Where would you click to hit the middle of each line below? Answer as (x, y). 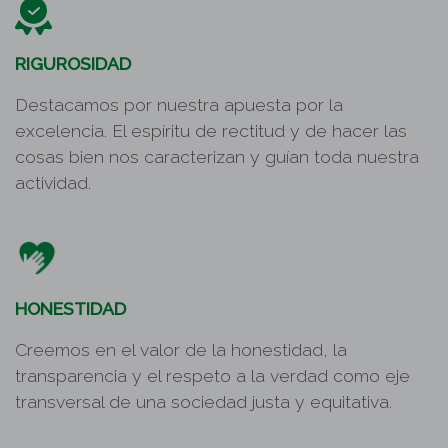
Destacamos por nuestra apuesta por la (179, 104)
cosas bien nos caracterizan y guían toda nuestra (217, 156)
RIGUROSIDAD (73, 63)
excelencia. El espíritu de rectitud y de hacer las (211, 130)
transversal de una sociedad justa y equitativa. (203, 401)
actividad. (53, 182)
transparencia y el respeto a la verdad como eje (212, 375)
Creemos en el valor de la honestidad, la (181, 349)
